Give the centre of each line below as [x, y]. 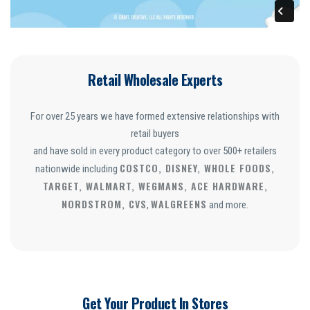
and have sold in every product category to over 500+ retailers [155, 151]
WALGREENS [179, 204]
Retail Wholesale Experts [155, 80]
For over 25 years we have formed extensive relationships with [155, 117]
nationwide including [77, 169]
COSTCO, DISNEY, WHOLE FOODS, [197, 168]
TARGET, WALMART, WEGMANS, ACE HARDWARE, [155, 186]
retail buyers [155, 134]
